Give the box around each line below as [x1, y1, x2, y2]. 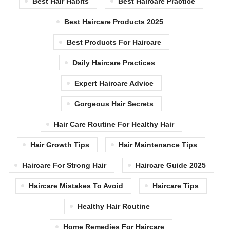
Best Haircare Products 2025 [64, 17, 163, 26]
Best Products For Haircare [66, 37, 161, 46]
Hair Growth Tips [30, 140, 89, 149]
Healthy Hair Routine [78, 202, 150, 210]
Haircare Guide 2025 [135, 161, 206, 169]
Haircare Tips [152, 181, 199, 190]
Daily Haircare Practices [72, 58, 155, 67]
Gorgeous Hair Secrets [74, 99, 154, 108]
